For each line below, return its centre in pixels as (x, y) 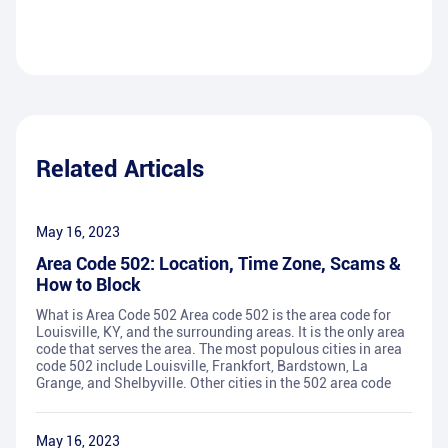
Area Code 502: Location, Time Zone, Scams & (218, 264)
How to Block (88, 285)
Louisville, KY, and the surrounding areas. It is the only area (220, 332)
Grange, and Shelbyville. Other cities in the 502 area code (213, 383)
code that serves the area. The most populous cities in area (219, 349)
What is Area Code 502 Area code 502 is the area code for (213, 315)
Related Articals (120, 169)
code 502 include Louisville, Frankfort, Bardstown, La (202, 366)
